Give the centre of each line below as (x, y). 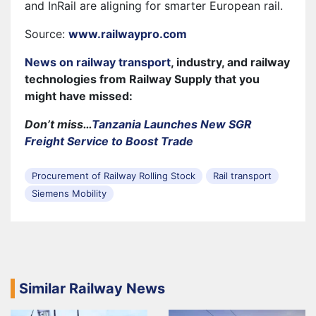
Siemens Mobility (69, 194)
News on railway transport (98, 62)
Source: (47, 34)
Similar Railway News (92, 289)
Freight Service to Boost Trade (109, 141)
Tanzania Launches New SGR (172, 124)
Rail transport (242, 176)
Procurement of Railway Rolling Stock (114, 176)
